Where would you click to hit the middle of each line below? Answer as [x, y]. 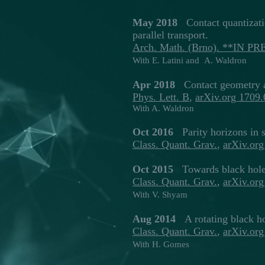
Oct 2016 [153, 132]
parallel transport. [170, 35]
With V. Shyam [160, 195]
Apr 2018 [154, 85]
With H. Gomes [161, 244]
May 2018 [155, 22]
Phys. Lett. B [161, 97]
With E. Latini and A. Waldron [190, 60]
